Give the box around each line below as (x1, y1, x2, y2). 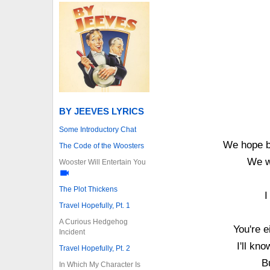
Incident (59, 227, 85, 236)
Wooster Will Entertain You (59, 157, 146, 166)
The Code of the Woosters (59, 141, 144, 150)
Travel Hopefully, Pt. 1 (59, 201, 130, 210)
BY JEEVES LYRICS (59, 105, 144, 116)
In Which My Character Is (59, 260, 140, 269)
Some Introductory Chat (59, 125, 136, 134)
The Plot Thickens (59, 184, 118, 193)
